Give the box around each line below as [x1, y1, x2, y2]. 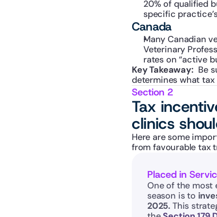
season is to [147, 190, 198, 201]
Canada [132, 19, 172, 34]
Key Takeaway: [132, 64, 194, 76]
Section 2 [132, 86, 174, 98]
